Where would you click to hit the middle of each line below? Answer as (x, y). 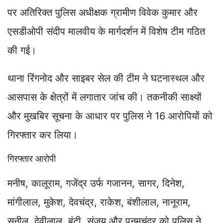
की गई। (22, 50)
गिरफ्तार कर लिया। (43, 135)
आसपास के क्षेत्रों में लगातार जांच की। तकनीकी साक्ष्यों (105, 97)
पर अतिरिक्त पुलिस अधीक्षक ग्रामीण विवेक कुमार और (103, 12)
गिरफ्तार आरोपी (32, 158)
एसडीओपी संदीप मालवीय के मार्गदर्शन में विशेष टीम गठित (106, 31)
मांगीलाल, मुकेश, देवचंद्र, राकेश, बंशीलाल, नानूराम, (99, 202)
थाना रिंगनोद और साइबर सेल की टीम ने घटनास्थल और (106, 78)
